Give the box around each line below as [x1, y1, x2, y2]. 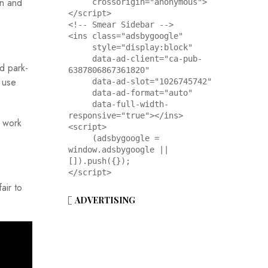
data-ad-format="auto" [68, 88, 92, 98]
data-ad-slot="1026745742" [68, 77, 92, 87]
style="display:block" [68, 42, 92, 53]
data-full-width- [68, 99, 92, 109]
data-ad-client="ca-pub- [68, 54, 92, 64]
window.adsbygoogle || [68, 145, 169, 155]
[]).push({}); [68, 156, 130, 166]
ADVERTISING [74, 194, 135, 206]
